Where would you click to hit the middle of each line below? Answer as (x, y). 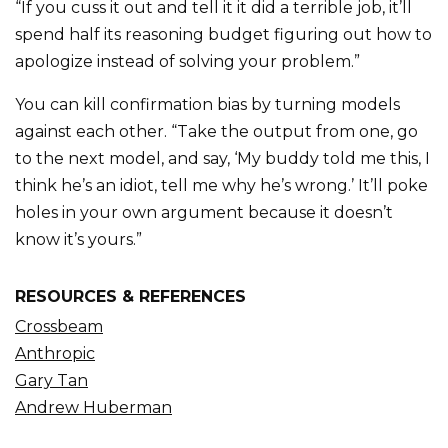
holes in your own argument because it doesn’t (204, 212)
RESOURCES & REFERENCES (130, 296)
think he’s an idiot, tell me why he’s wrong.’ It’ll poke (221, 185)
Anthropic (55, 353)
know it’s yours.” (78, 239)
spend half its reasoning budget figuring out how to (223, 34)
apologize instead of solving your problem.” (187, 61)
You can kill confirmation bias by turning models (207, 104)
